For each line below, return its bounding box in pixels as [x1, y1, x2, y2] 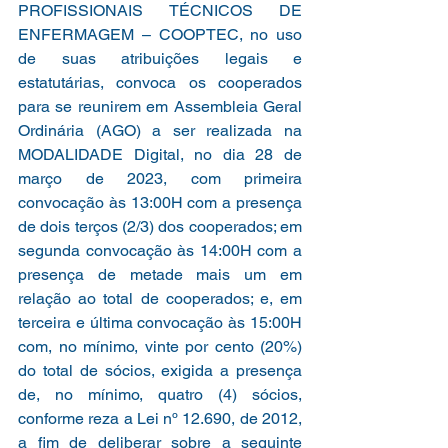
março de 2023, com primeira [18, 168, 302, 188]
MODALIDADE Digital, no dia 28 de [18, 144, 302, 164]
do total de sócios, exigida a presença [18, 360, 302, 380]
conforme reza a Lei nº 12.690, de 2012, [18, 408, 302, 428]
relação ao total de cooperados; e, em [18, 288, 302, 308]
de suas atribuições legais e [18, 48, 302, 68]
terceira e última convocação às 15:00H [18, 312, 302, 332]
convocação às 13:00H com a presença [18, 192, 302, 212]
